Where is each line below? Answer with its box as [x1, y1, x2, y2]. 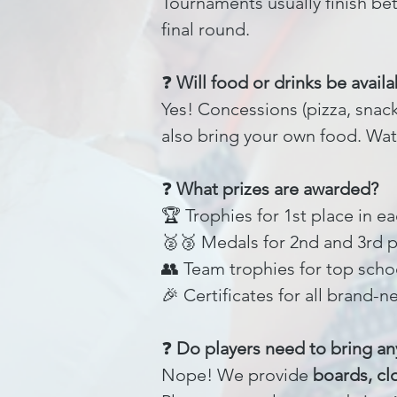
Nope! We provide [161, 364, 313, 385]
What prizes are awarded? [176, 178, 378, 199]
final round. [161, 19, 250, 40]
